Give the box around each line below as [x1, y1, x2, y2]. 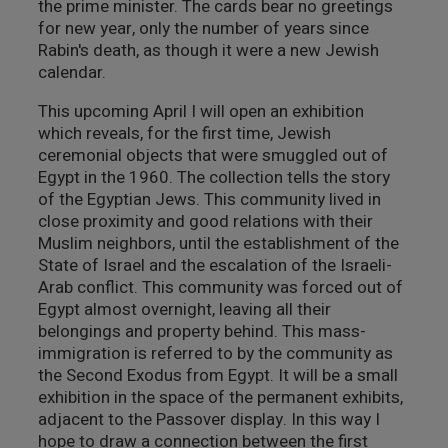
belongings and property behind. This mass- [37, 319, 366, 344]
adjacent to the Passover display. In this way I [37, 407, 380, 432]
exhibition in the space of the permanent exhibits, [37, 385, 403, 410]
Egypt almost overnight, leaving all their [37, 297, 331, 322]
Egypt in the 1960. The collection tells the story [37, 165, 390, 190]
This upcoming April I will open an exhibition [37, 99, 364, 124]
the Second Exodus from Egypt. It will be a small [37, 363, 398, 388]
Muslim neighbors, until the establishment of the [37, 231, 399, 256]
